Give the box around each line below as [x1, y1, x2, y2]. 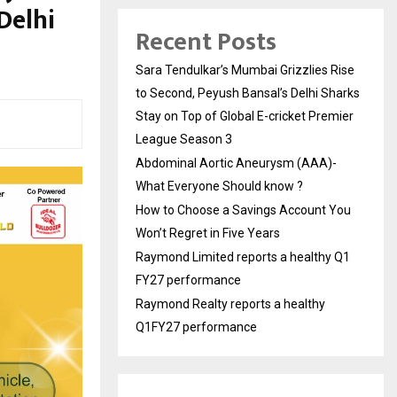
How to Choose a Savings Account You [136, 202, 351, 217]
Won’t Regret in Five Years [136, 225, 280, 240]
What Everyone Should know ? [136, 178, 303, 193]
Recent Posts [136, 20, 276, 63]
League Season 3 [136, 131, 232, 146]
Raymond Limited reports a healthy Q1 [136, 249, 350, 264]
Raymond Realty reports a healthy [136, 296, 325, 311]
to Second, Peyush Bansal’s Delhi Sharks [136, 85, 360, 100]
